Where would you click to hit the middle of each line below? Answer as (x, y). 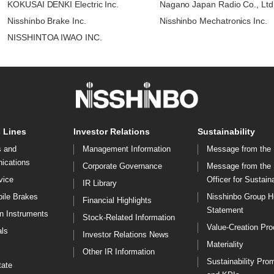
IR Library (100, 183)
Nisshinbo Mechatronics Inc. (213, 20)
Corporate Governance (123, 166)
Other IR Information (119, 252)
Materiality (225, 245)
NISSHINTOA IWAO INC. (55, 37)
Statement (225, 210)
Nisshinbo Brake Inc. (47, 20)
